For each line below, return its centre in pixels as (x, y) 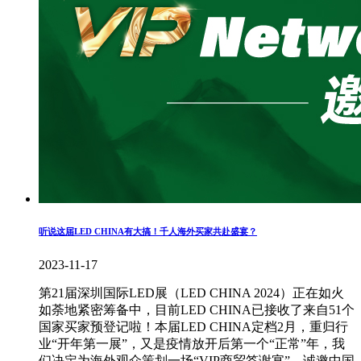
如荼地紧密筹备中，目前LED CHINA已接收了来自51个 (197, 309)
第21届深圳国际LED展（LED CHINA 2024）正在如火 (191, 293)
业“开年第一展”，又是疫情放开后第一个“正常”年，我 (192, 343)
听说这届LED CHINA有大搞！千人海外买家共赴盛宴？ (148, 231)
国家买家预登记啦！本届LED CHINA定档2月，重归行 (193, 326)
